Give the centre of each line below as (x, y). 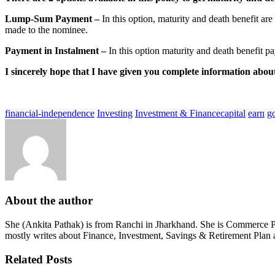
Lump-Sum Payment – (52, 18)
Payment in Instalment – (56, 50)
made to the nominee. (46, 29)
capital (233, 113)
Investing (115, 113)
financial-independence (50, 113)
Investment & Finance (178, 113)
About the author (49, 201)
